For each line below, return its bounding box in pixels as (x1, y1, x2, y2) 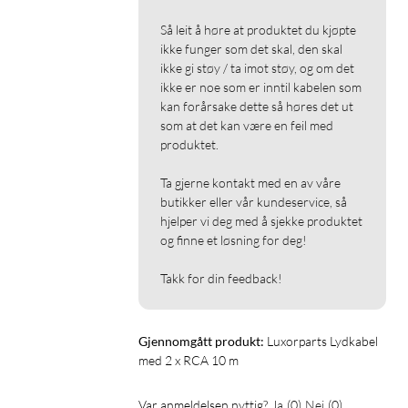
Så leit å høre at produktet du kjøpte (160, 21, 356, 37)
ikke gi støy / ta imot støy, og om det (160, 59, 354, 76)
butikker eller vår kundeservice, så (160, 193, 347, 209)
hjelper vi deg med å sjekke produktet (160, 212, 362, 229)
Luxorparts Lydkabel (267, 332, 378, 349)
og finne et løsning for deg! (160, 231, 307, 248)
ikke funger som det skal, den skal (160, 40, 342, 56)
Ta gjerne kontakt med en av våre (160, 174, 341, 190)
